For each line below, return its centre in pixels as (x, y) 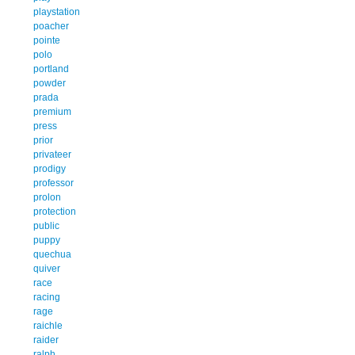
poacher (51, 26)
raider (46, 340)
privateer (52, 154)
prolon (47, 197)
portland (51, 69)
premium (52, 111)
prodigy (50, 168)
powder (50, 83)
